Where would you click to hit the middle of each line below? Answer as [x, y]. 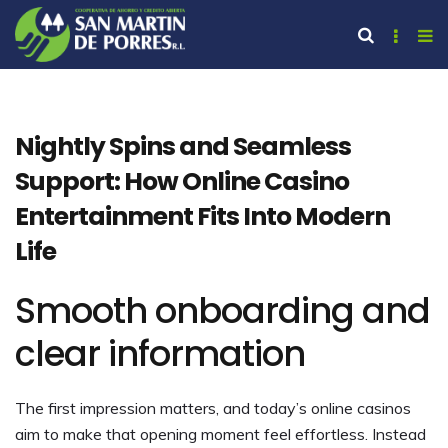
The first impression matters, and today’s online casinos [213, 407]
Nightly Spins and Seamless [183, 146]
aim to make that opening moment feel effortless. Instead [220, 433]
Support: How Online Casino [182, 181]
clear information [160, 353]
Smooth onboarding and [222, 310]
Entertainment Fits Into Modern [202, 216]
